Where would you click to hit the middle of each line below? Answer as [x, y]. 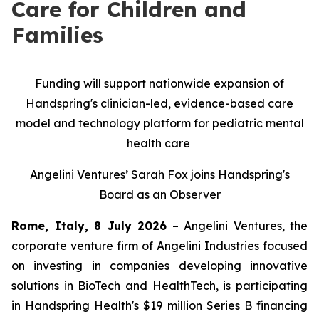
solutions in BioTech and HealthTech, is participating [159, 286]
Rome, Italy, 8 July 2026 [89, 226]
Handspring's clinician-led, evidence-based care [159, 103]
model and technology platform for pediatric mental [159, 123]
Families [57, 35]
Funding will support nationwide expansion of [159, 83]
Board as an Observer [159, 194]
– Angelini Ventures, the [237, 226]
